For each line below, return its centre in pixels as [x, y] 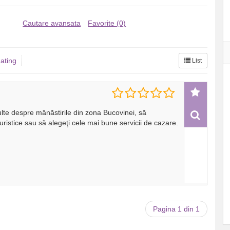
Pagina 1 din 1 [176, 209]
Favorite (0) [107, 23]
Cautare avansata [52, 23]
